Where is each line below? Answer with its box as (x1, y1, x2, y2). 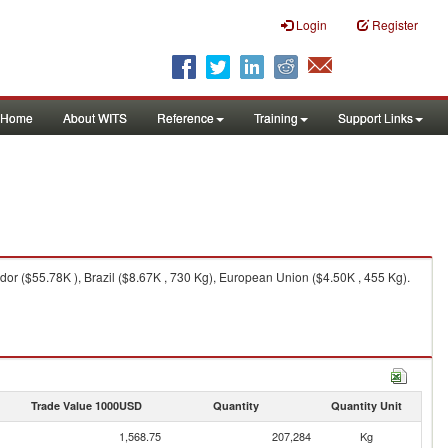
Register (372, 16, 418, 33)
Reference (157, 109, 214, 126)
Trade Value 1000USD (30, 398, 142, 413)
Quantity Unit (330, 398, 402, 413)
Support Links (338, 109, 413, 126)
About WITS (63, 109, 127, 126)
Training (254, 109, 298, 126)
